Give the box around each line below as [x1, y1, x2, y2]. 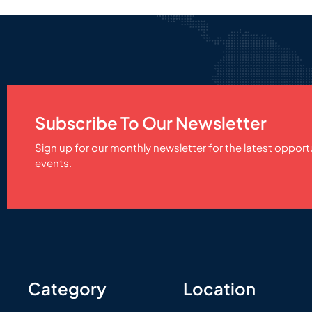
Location [183, 278, 256, 299]
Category [28, 278, 107, 299]
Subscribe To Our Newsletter [35, 112, 267, 134]
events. [35, 156, 72, 170]
